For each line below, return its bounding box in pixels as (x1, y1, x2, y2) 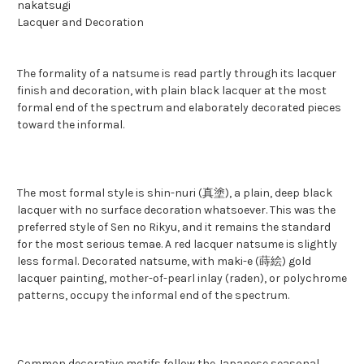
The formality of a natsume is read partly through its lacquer (17, 66, 336, 80)
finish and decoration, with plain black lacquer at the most (17, 83, 327, 97)
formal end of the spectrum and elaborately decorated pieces (17, 100, 341, 115)
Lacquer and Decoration (17, 15, 144, 29)
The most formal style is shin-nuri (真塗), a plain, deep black (17, 185, 332, 200)
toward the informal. (17, 117, 124, 132)
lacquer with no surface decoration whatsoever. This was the (17, 202, 336, 217)
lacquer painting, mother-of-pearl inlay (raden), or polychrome (17, 271, 347, 285)
